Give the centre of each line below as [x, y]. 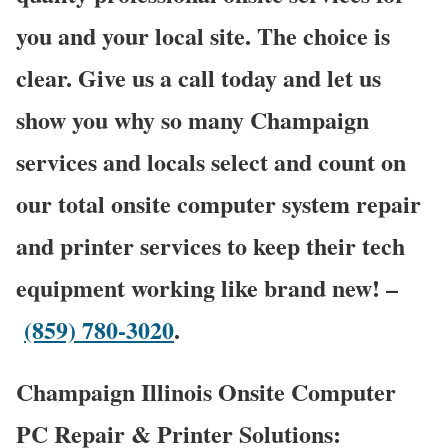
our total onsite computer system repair [218, 203]
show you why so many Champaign [192, 119]
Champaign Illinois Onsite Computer [206, 391]
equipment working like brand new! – [207, 287]
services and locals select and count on [211, 161]
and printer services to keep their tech [210, 245]
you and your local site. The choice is [203, 35]
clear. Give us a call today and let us [198, 77]
